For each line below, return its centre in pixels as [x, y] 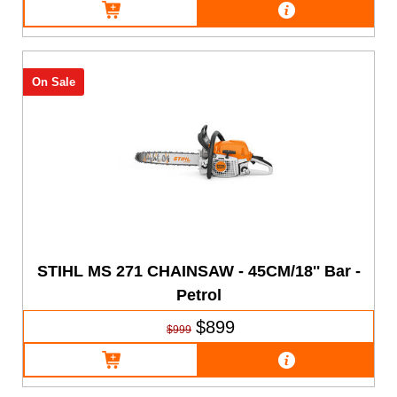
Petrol [199, 295]
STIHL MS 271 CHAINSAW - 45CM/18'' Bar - [199, 271]
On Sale [53, 82]
